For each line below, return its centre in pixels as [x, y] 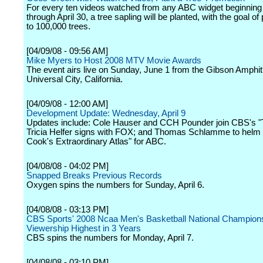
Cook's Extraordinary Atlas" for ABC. [96, 141]
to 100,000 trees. [58, 26]
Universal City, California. [75, 79]
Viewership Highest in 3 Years [84, 228]
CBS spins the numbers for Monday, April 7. [110, 238]
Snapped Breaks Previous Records [94, 176]
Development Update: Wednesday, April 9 [106, 113]
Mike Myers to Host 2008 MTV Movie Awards [114, 60]
